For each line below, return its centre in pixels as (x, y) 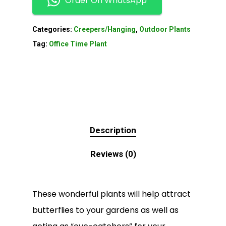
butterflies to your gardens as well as (105, 210)
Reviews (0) (113, 154)
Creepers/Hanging (105, 29)
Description (113, 130)
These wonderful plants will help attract (111, 194)
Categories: (53, 29)
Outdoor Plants (165, 29)
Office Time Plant (78, 44)
